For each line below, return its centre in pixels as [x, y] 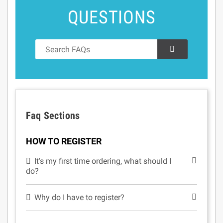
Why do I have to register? [80, 197]
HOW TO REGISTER [64, 141]
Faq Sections [53, 115]
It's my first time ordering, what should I [103, 161]
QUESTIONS [111, 17]
